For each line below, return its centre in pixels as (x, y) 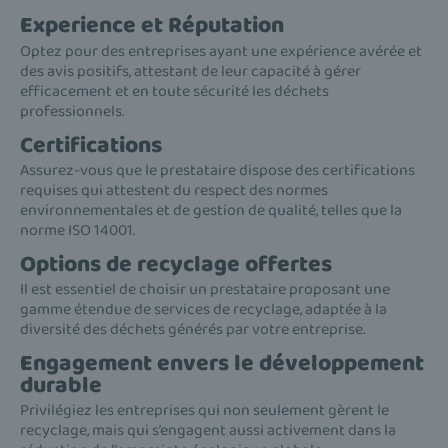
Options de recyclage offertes (176, 264)
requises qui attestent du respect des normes (174, 190)
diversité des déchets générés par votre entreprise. (192, 330)
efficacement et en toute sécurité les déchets (174, 91)
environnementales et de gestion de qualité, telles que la (211, 210)
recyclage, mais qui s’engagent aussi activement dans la (208, 431)
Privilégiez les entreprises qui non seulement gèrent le (204, 411)
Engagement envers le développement (222, 364)
